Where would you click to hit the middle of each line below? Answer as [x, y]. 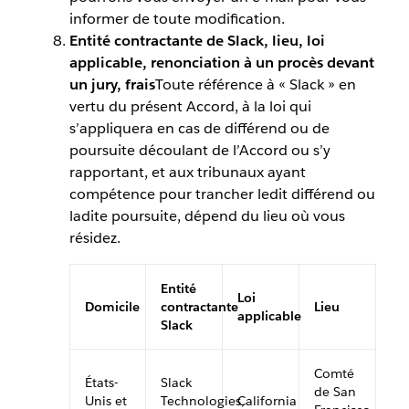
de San [335, 391]
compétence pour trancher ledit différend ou [222, 194]
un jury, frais [112, 84]
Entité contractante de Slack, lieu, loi [197, 40]
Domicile [112, 306]
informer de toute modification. [177, 18]
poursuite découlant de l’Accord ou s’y [199, 150]
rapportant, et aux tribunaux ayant [187, 172]
